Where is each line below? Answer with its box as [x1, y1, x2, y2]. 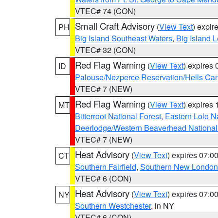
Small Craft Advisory [75, 19, 155, 32]
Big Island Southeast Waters [75, 33, 172, 44]
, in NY [151, 200, 174, 211]
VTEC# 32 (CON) [75, 44, 136, 55]
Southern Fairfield [75, 161, 136, 172]
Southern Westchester [75, 200, 151, 211]
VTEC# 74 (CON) [75, 5, 136, 17]
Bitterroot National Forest [75, 110, 161, 122]
